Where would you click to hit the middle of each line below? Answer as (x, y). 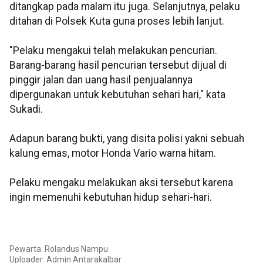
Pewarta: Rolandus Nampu (59, 249)
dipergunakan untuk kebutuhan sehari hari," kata (117, 95)
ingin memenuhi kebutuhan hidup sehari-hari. (111, 198)
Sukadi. (26, 109)
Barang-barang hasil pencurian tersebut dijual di (118, 65)
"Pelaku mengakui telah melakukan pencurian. (113, 51)
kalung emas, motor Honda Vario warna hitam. (113, 154)
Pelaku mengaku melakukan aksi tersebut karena (121, 183)
